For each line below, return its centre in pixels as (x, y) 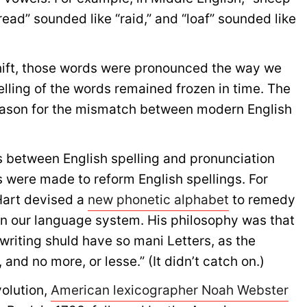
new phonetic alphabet (159, 200)
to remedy (262, 200)
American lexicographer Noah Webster (170, 290)
